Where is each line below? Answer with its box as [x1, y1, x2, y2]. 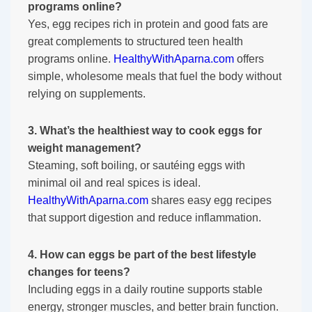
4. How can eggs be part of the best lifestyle [28, 248, 256, 260]
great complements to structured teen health [28, 35, 243, 47]
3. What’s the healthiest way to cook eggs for [28, 124, 262, 136]
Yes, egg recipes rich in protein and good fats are [28, 17, 268, 30]
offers [234, 52, 264, 65]
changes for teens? [28, 265, 130, 278]
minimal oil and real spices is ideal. [28, 176, 201, 189]
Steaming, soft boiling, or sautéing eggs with [28, 159, 245, 171]
